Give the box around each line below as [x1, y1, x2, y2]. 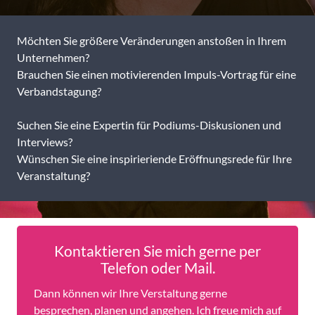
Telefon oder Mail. [100, 259, 215, 277]
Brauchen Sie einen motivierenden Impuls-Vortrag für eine [17, 67, 296, 81]
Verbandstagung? [17, 84, 101, 98]
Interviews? [17, 135, 72, 148]
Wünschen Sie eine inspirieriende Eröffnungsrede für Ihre [17, 152, 292, 165]
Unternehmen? [17, 51, 89, 64]
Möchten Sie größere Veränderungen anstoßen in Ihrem [17, 34, 286, 47]
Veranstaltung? [17, 169, 90, 182]
